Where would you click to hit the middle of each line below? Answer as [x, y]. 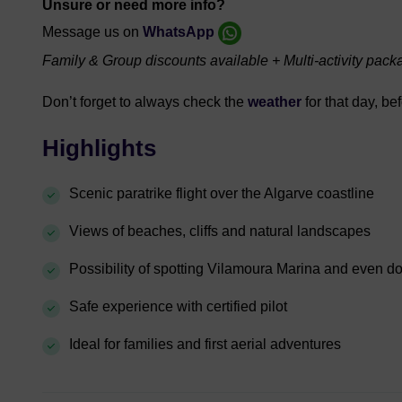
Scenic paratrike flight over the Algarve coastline [222, 193]
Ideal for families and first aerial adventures [205, 344]
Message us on [92, 32]
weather [276, 101]
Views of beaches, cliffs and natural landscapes [220, 231]
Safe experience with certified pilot [178, 306]
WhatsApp [179, 32]
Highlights [99, 148]
